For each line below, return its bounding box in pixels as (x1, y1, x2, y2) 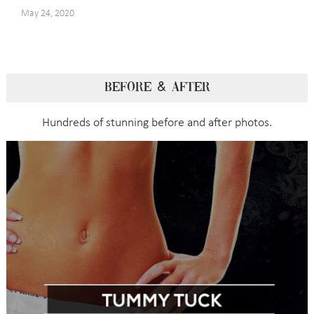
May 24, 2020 (21, 8, 75, 19)
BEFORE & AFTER (104, 81, 210, 95)
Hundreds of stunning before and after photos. (42, 116, 272, 130)
